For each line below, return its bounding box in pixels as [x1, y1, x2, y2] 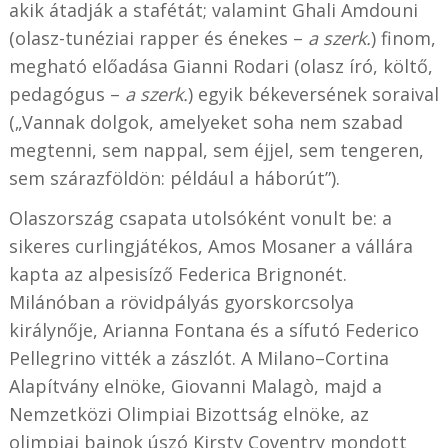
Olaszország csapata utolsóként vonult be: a [8, 205, 392, 230]
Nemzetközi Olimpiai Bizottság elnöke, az [8, 401, 369, 426]
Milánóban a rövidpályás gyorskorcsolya [8, 289, 354, 314]
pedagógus [8, 81, 110, 106]
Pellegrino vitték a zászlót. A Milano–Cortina [8, 345, 389, 370]
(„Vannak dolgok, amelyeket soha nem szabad [8, 109, 403, 134]
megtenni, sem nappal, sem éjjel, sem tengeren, [8, 137, 424, 162]
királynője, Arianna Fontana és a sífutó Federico [8, 317, 419, 342]
